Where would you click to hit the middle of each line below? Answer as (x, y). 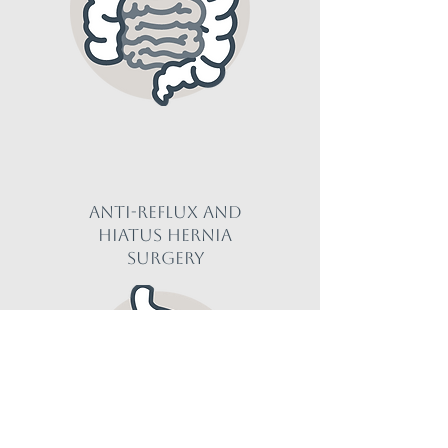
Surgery (165, 258)
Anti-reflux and (165, 212)
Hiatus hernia (165, 235)
